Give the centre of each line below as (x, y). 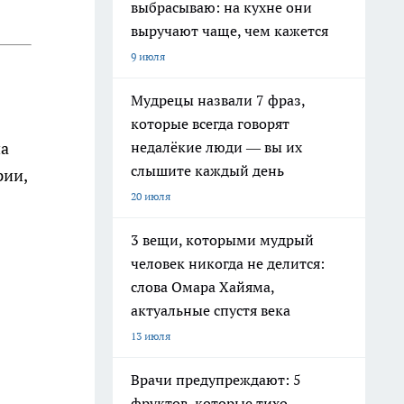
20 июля (151, 196)
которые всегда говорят (210, 124)
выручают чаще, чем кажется (230, 31)
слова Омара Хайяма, (203, 287)
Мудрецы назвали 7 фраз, (218, 100)
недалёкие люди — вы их (216, 147)
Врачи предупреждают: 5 (216, 380)
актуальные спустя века (211, 310)
